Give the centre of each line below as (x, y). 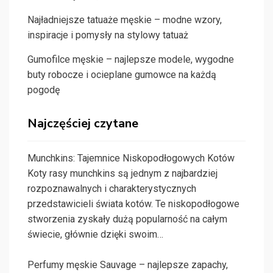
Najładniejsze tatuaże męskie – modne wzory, (125, 20)
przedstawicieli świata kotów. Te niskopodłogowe (133, 204)
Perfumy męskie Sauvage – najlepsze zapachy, (128, 265)
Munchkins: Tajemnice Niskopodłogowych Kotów (131, 158)
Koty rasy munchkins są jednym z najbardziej (122, 174)
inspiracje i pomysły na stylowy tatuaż (108, 35)
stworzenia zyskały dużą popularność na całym (127, 219)
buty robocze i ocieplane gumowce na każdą (122, 75)
